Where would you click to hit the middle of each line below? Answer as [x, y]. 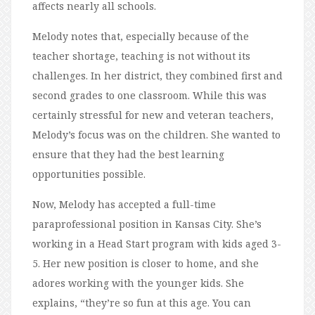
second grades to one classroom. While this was [149, 95]
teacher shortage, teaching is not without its [141, 56]
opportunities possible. [89, 174]
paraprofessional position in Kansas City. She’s [147, 224]
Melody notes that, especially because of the [141, 36]
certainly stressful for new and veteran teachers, [153, 115]
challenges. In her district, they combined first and [157, 76]
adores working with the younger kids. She [138, 283]
